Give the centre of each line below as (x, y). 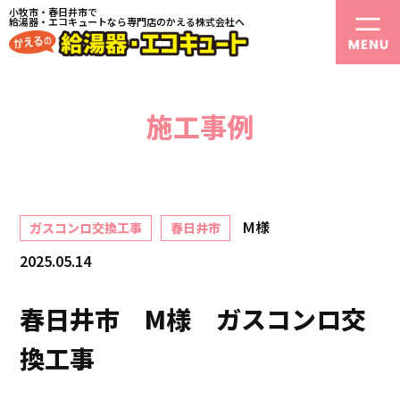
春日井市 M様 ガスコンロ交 (193, 319)
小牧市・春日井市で (53, 12)
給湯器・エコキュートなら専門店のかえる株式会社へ (127, 21)
